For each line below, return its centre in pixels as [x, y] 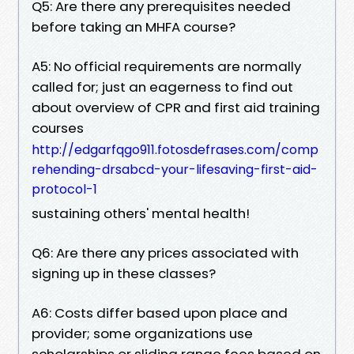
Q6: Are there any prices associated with [165, 252]
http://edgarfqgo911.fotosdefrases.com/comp [175, 149]
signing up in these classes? [124, 273]
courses [58, 128]
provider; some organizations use [142, 333]
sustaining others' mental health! [141, 213]
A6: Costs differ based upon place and [160, 313]
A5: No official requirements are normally [166, 66]
